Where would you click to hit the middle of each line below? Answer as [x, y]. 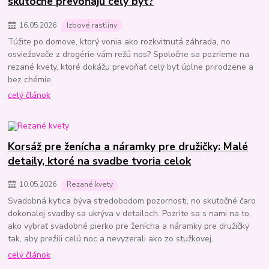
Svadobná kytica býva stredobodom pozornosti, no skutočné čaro [132, 201]
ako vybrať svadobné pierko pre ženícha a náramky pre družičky [129, 226]
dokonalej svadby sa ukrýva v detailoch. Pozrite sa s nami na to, [130, 214]
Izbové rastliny [92, 25]
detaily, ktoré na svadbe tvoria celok [100, 161]
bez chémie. [31, 79]
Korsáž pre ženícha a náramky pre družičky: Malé [128, 146]
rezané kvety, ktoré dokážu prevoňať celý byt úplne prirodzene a [131, 67]
